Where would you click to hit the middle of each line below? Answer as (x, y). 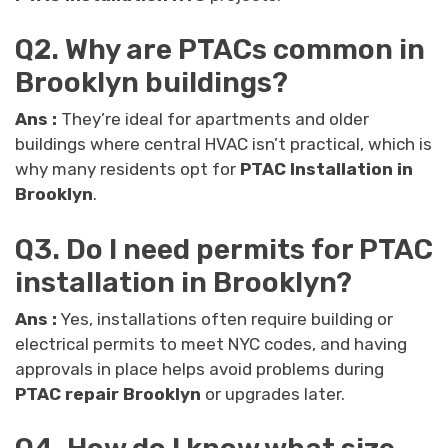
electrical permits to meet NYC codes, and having (211, 343)
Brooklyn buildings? (151, 83)
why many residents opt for (127, 169)
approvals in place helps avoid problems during (199, 368)
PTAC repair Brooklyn (108, 393)
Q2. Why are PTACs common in (220, 50)
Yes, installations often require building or (225, 318)
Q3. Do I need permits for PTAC (224, 249)
